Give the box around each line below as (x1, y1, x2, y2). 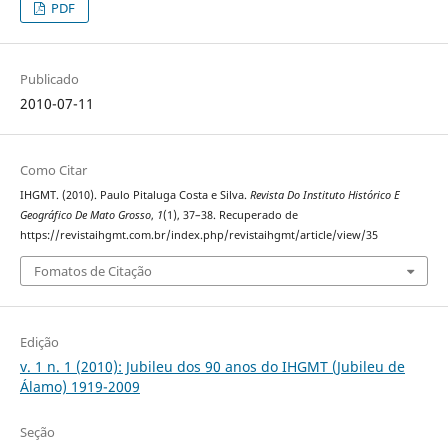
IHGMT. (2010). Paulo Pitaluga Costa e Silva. (19, 188, 250, 203)
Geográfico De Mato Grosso (19, 208, 151, 223)
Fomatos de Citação (33, 261, 152, 280)
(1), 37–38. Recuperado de (162, 208, 298, 223)
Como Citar (19, 161, 87, 180)
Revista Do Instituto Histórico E (249, 188, 400, 203)
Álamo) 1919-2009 (19, 376, 140, 396)
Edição (19, 332, 59, 351)
